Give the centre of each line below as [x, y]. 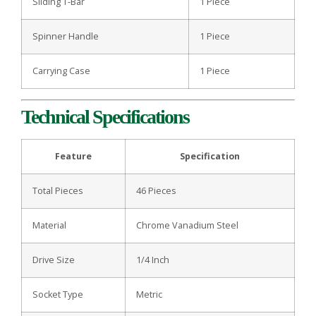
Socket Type [58, 295]
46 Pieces [156, 191]
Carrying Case [61, 71]
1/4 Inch [153, 260]
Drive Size [54, 260]
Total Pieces [58, 191]
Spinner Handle [66, 37]
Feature [73, 157]
